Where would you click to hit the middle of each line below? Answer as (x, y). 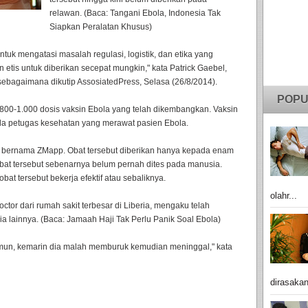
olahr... (284, 195)
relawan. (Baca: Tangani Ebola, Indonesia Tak (135, 13)
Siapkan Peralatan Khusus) (101, 27)
